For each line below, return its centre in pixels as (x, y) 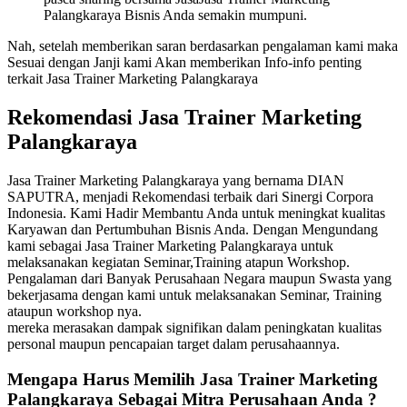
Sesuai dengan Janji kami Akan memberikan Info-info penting (184, 63)
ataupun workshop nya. (74, 312)
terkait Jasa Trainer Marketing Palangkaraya (133, 79)
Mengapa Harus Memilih (104, 379)
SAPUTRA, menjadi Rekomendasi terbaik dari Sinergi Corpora (190, 197)
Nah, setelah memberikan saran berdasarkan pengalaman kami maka (203, 46)
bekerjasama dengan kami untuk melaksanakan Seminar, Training (194, 295)
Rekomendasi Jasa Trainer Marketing (184, 118)
